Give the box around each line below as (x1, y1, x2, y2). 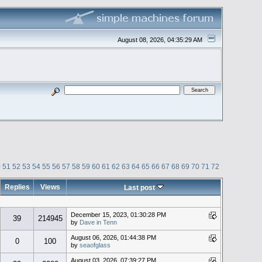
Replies (4, 182, 30, 191)
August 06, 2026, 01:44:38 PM (70, 233, 156, 241)
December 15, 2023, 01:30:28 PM (70, 211, 166, 218)
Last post (123, 183, 157, 191)
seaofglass (79, 241, 111, 249)
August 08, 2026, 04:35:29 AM (118, 36, 205, 43)
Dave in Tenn (79, 218, 117, 226)
